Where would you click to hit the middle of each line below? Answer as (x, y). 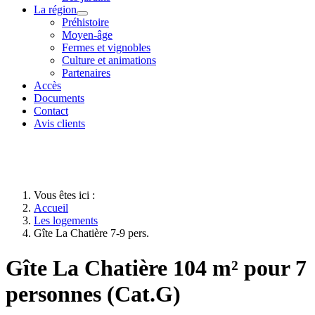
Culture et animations (109, 60)
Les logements (66, 221)
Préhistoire (85, 22)
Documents (59, 98)
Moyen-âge (87, 35)
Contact (51, 111)
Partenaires (86, 73)
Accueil (51, 208)
